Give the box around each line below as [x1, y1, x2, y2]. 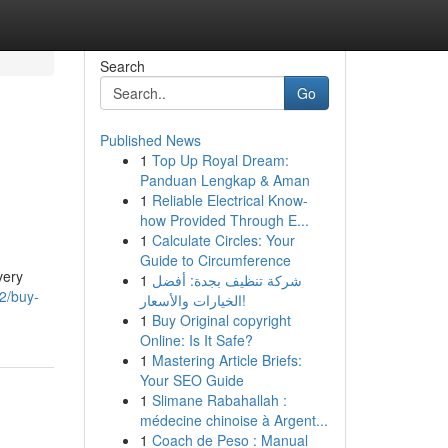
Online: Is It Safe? [139, 330, 253, 350]
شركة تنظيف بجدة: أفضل [151, 270, 302, 290]
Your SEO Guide [139, 370, 244, 390]
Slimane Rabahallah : [151, 390, 287, 410]
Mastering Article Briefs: [151, 350, 302, 370]
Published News [99, 130, 201, 150]
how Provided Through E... [139, 210, 309, 230]
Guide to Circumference [139, 250, 291, 270]
